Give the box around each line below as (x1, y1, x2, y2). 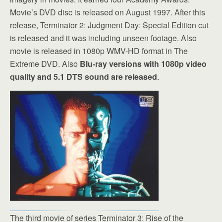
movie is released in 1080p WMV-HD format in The (10, 45, 188, 57)
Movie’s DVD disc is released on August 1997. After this (10, 6, 205, 18)
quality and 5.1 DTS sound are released (10, 71, 157, 83)
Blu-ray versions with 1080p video (80, 58, 207, 70)
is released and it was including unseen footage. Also (10, 32, 197, 44)
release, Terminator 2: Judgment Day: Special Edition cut (10, 19, 209, 31)
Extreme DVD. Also (10, 58, 80, 70)
